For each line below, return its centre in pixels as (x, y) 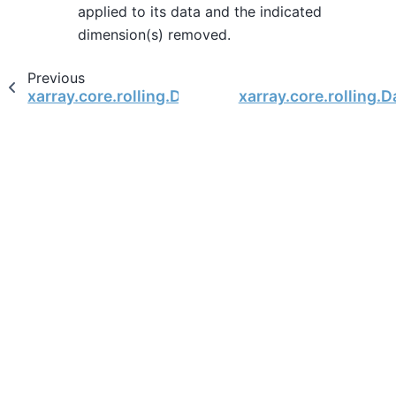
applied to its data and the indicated (200, 11)
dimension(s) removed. (154, 34)
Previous (56, 77)
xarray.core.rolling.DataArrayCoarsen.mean (192, 95)
